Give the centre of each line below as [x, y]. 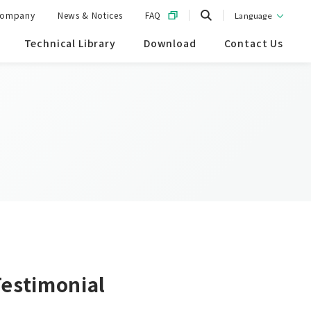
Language [253, 16]
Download [170, 43]
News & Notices [90, 15]
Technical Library [70, 43]
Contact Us [253, 43]
